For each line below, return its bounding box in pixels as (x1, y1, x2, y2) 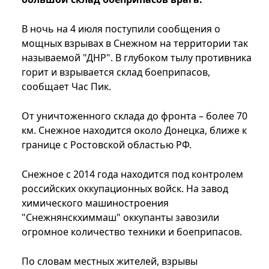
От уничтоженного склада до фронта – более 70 (22, 109, 247, 123)
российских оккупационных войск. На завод (22, 182, 228, 196)
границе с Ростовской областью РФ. (22, 138, 192, 152)
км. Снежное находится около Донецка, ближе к (22, 124, 247, 138)
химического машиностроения (22, 196, 169, 210)
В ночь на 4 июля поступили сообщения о (22, 22, 220, 36)
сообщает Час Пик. (22, 80, 111, 94)
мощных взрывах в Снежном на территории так (22, 37, 248, 50)
